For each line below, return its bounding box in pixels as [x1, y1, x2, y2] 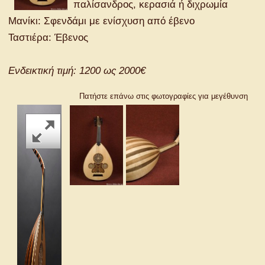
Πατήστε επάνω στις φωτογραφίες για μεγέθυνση [79, 92, 248, 101]
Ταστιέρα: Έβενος [8, 32, 88, 43]
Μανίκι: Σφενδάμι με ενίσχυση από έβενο [8, 15, 195, 27]
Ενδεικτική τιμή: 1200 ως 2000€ [8, 65, 146, 76]
